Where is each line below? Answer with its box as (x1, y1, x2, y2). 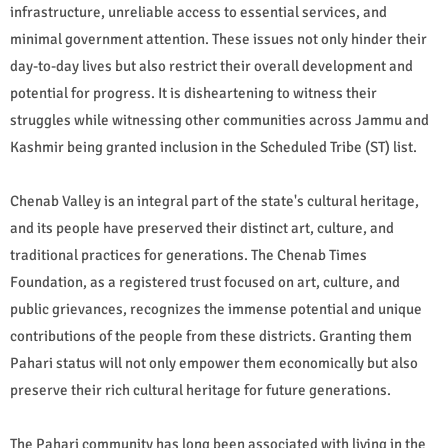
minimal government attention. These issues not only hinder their (10, 30, 427, 49)
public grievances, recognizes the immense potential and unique (10, 300, 422, 319)
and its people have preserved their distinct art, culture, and (10, 219, 394, 238)
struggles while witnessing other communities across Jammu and (10, 111, 429, 130)
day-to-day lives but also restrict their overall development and (10, 57, 413, 76)
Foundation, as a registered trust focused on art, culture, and (10, 273, 400, 292)
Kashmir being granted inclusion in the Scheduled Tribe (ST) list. (10, 138, 417, 157)
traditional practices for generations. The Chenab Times (10, 246, 367, 265)
